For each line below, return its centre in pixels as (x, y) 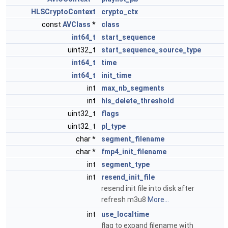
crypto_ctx (120, 12)
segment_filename (133, 139)
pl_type (113, 126)
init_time (116, 75)
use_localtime (125, 214)
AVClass (77, 24)
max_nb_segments (133, 88)
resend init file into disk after (148, 188)
